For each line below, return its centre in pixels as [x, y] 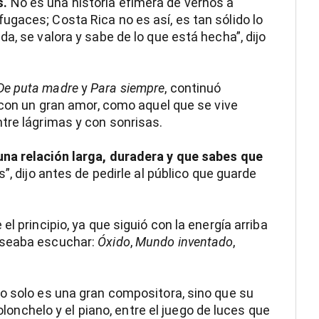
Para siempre [128, 88]
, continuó [193, 88]
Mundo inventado [184, 242]
